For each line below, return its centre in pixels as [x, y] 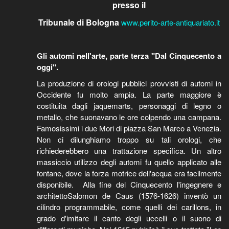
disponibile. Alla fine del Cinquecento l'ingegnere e [129, 184]
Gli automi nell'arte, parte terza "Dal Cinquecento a [129, 56]
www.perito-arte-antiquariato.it [170, 22]
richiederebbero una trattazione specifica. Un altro [129, 151]
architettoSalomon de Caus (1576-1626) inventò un [129, 196]
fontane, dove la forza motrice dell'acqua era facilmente [129, 173]
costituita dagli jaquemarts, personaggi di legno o [129, 106]
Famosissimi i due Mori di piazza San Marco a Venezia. [129, 128]
